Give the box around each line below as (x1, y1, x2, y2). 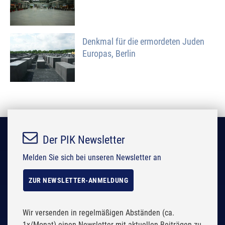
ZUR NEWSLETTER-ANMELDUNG (29, 176, 128, 184)
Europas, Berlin (82, 48, 136, 59)
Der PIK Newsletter (43, 133, 125, 146)
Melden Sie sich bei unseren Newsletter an (23, 152, 161, 162)
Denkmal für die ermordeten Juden (82, 36, 205, 47)
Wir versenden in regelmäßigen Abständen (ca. (23, 207, 174, 217)
